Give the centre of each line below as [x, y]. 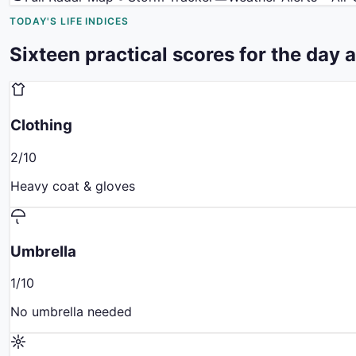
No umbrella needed [71, 312]
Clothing [41, 126]
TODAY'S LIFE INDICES [70, 21]
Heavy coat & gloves [73, 186]
